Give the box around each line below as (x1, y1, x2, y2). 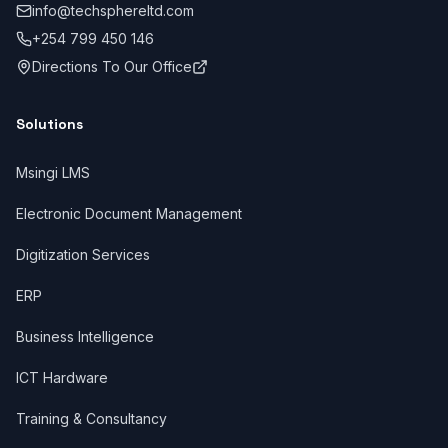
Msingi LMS (16, 164, 90, 181)
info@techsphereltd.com (32, 2, 194, 19)
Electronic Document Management (16, 205, 242, 222)
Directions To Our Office (32, 58, 192, 75)
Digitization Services (16, 246, 150, 263)
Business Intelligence (16, 328, 154, 345)
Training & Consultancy (16, 410, 167, 427)
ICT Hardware (16, 369, 108, 386)
